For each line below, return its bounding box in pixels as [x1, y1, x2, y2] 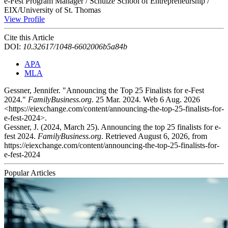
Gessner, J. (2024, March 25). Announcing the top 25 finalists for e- [4, 123, 221, 132]
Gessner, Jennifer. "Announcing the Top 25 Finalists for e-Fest [4, 86, 204, 95]
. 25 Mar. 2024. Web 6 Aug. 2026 [92, 95, 200, 104]
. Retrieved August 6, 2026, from [101, 132, 207, 141]
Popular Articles [4, 168, 55, 178]
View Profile [4, 15, 45, 24]
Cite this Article [4, 33, 54, 42]
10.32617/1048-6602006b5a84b [23, 42, 127, 51]
